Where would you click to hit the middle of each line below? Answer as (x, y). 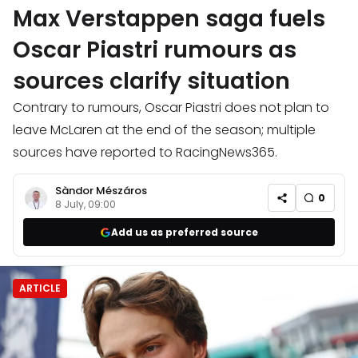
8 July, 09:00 (86, 205)
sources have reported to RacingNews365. (145, 153)
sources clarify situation (151, 82)
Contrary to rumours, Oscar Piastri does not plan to (171, 108)
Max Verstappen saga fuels (169, 19)
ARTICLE (40, 288)
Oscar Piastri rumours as (155, 50)
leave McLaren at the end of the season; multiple (164, 130)
